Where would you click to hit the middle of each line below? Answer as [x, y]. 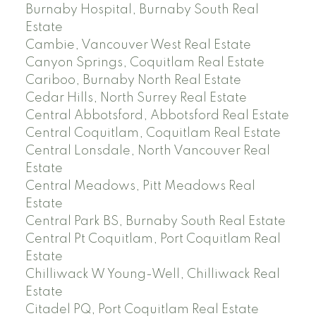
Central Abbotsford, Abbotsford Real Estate [157, 116]
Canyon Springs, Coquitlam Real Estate [145, 63]
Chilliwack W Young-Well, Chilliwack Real [152, 275]
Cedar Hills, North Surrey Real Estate [136, 98]
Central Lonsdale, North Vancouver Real [147, 151]
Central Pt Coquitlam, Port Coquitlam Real [153, 239]
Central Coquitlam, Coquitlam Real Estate [153, 134]
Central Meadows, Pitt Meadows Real [140, 187]
